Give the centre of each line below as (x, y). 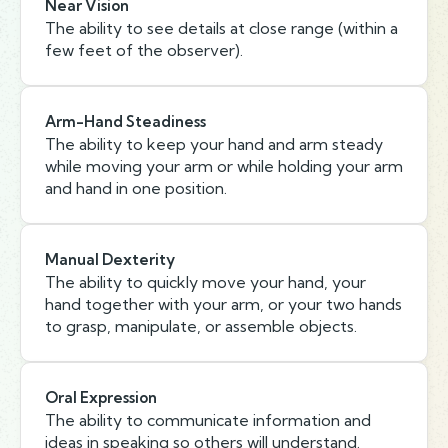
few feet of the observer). (144, 50)
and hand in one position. (136, 188)
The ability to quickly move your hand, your (205, 282)
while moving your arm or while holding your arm (224, 166)
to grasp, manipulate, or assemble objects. (201, 326)
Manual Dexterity (110, 259)
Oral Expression (101, 397)
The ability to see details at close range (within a (221, 28)
